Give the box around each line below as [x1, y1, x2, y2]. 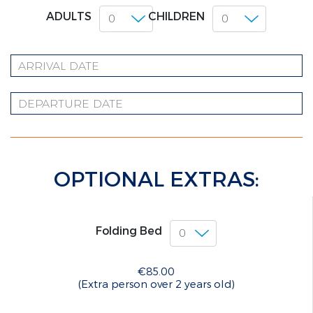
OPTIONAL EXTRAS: [54, 166, 259, 191]
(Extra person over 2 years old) [78, 277, 235, 291]
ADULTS [46, 9, 92, 23]
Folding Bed [95, 224, 162, 238]
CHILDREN [148, 9, 205, 23]
